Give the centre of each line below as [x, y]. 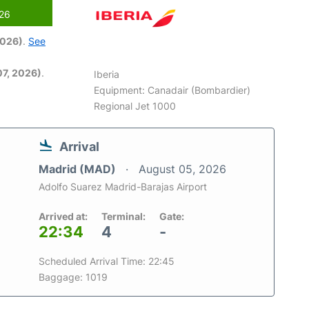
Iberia [107, 74]
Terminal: [123, 216]
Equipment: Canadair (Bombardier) [172, 90]
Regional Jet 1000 [135, 106]
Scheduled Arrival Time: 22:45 [107, 261]
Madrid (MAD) [79, 169]
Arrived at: [63, 216]
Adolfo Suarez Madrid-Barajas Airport [123, 187]
